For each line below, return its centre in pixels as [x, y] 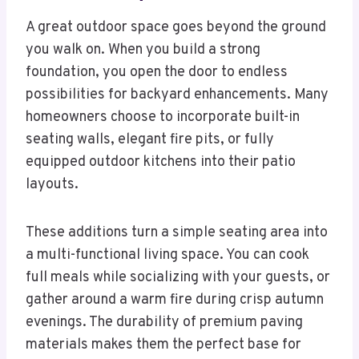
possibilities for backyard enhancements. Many [177, 95]
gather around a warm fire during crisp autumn [175, 301]
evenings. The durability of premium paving [164, 323]
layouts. [52, 185]
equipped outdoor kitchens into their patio [161, 163]
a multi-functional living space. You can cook [167, 256]
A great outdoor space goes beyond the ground [176, 28]
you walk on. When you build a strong [143, 50]
